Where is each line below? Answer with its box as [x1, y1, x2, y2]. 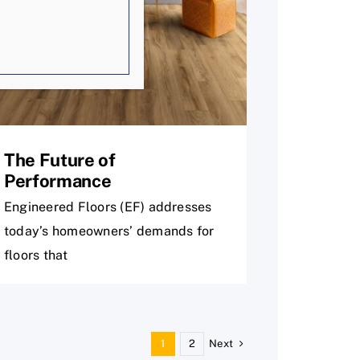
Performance [4, 170, 112, 191]
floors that [4, 247, 68, 263]
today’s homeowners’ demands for [4, 223, 215, 239]
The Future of [4, 149, 116, 170]
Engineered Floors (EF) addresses [4, 198, 212, 215]
